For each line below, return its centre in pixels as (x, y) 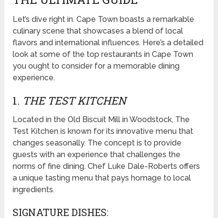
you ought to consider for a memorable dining (96, 66)
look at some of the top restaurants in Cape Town (103, 54)
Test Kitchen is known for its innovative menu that (103, 131)
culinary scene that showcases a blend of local (98, 31)
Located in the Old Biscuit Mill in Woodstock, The (101, 119)
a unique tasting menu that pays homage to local (102, 178)
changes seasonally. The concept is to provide (97, 143)
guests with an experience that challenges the (97, 154)
